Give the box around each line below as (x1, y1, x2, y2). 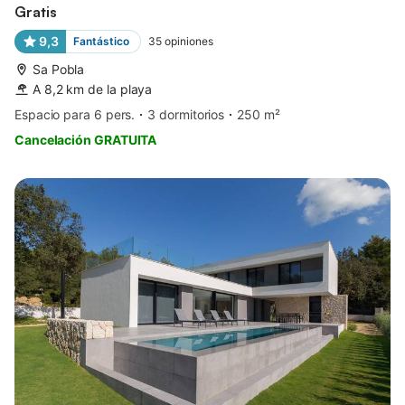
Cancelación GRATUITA (14, 131, 157, 147)
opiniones (164, 33, 213, 48)
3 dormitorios (147, 106, 225, 122)
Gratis (14, 2, 57, 21)
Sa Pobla (33, 61, 85, 77)
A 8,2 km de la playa (33, 80, 153, 97)
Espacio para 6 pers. (14, 106, 136, 122)
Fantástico (72, 33, 129, 48)
